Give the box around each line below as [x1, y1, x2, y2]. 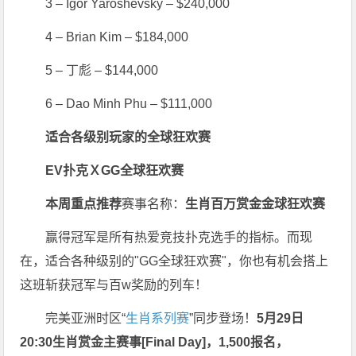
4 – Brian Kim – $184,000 [45, 29, 189, 44]
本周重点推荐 [45, 196, 122, 211]
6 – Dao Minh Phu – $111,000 [45, 96, 213, 110]
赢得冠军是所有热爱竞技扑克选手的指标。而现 [45, 230, 313, 244]
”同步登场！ [189, 311, 257, 325]
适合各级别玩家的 [45, 130, 148, 144]
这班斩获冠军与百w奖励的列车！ [20, 277, 208, 292]
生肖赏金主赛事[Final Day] [52, 335, 207, 349]
